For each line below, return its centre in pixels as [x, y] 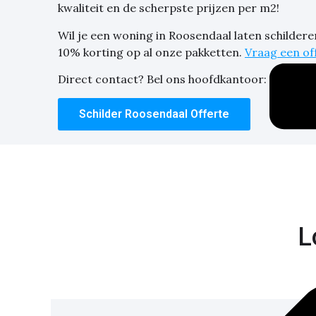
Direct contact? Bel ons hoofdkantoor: [164, 79]
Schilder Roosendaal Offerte [154, 114]
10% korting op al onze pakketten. [151, 52]
